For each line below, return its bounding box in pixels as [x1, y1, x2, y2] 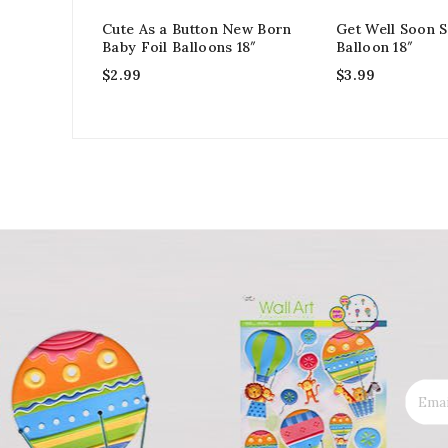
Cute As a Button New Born [102, 19, 292, 38]
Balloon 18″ [336, 37, 414, 56]
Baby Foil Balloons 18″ [102, 37, 257, 56]
